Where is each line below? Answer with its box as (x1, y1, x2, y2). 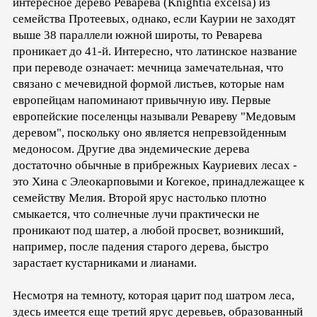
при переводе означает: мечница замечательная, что (13, 61, 284, 75)
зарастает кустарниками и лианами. (13, 256, 197, 270)
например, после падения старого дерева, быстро (13, 240, 269, 254)
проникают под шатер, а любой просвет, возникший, (13, 224, 284, 238)
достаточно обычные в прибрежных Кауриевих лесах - (13, 158, 297, 173)
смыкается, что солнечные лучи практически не (13, 207, 260, 221)
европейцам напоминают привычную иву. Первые (13, 93, 271, 108)
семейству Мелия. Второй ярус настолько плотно (13, 191, 267, 205)
